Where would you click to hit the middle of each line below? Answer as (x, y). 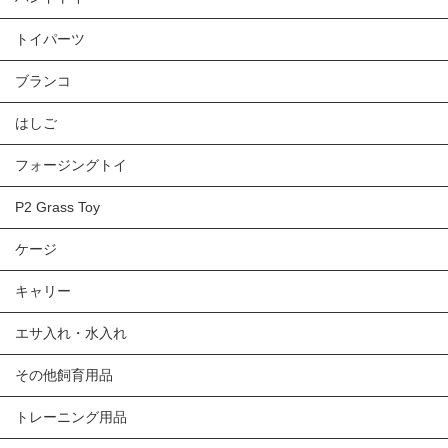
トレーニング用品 (71, 417)
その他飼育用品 (64, 375)
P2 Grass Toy (57, 207)
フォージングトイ (71, 165)
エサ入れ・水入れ (71, 333)
